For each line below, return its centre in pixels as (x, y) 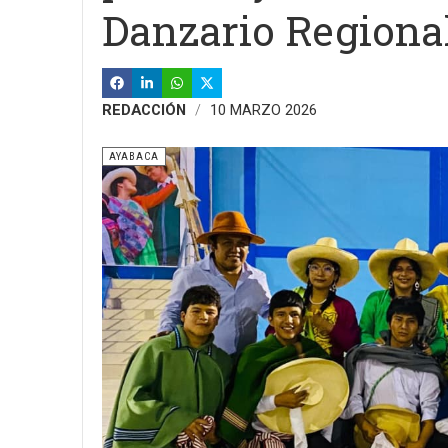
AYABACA (134, 156)
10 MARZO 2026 (263, 110)
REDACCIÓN (144, 110)
